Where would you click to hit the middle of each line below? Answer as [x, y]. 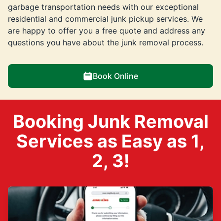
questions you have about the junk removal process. [106, 42]
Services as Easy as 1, [110, 141]
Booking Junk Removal [110, 121]
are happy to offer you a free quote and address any [107, 30]
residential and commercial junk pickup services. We [105, 18]
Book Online [115, 76]
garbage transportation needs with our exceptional [103, 7]
